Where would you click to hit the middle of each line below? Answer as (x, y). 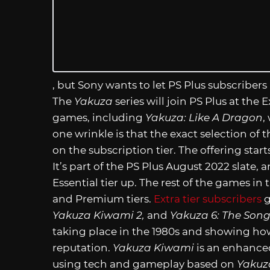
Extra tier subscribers (208, 199)
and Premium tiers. (103, 199)
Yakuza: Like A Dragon (204, 117)
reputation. (83, 247)
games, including (99, 117)
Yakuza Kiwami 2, (100, 215)
